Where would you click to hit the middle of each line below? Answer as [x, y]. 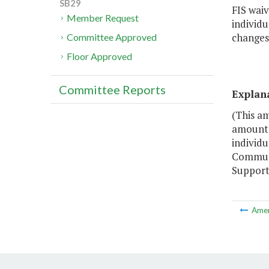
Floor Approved [100, 56]
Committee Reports [112, 90]
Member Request [103, 18]
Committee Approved [112, 37]
